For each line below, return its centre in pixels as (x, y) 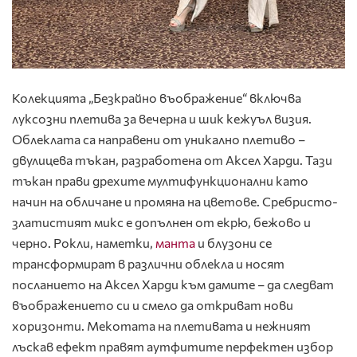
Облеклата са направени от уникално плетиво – (159, 139)
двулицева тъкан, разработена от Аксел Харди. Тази (172, 160)
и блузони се (233, 243)
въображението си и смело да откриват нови (153, 305)
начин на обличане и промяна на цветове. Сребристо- (175, 202)
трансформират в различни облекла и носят (148, 264)
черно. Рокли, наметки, (84, 243)
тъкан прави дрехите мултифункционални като (160, 181)
